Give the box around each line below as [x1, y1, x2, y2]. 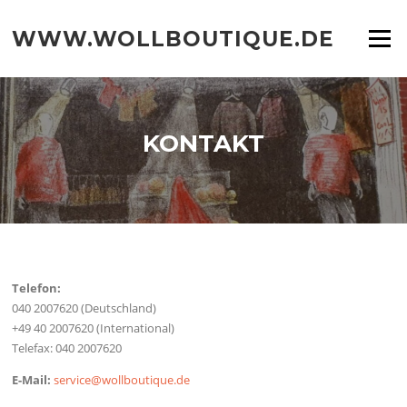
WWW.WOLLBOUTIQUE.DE [12, 25, 335, 51]
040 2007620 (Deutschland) [12, 299, 157, 316]
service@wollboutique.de [54, 371, 191, 388]
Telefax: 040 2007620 [12, 339, 123, 356]
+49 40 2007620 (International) [12, 319, 175, 336]
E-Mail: [12, 371, 52, 388]
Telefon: [12, 279, 62, 296]
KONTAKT [143, 129, 264, 159]
